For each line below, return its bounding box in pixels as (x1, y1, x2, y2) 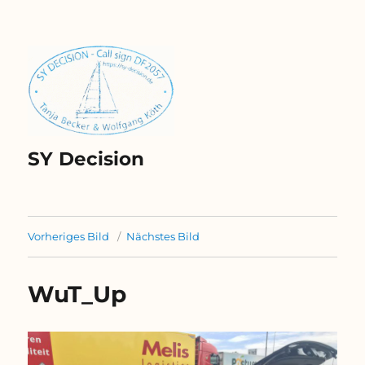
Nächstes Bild (126, 230, 200, 243)
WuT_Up (28, 280, 127, 308)
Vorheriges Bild (28, 230, 110, 243)
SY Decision (28, 147, 145, 170)
